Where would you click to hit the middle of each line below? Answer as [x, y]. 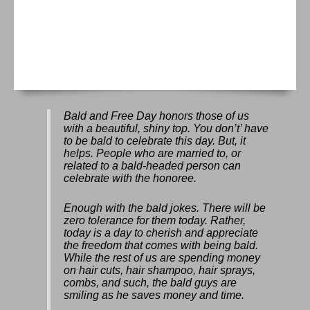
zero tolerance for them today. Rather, [155, 220]
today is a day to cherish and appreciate [161, 233]
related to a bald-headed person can [153, 165]
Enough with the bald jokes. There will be [165, 208]
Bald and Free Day [110, 115]
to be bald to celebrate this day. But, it [155, 140]
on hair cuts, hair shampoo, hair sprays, [160, 270]
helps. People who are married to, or [153, 153]
